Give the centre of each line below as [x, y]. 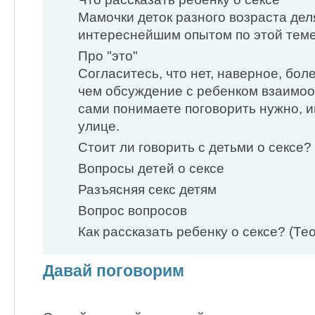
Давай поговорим [114, 270]
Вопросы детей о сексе [151, 168]
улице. [99, 126]
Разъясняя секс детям [147, 190]
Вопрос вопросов [133, 211]
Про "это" [108, 56]
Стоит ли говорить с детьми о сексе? [195, 147]
